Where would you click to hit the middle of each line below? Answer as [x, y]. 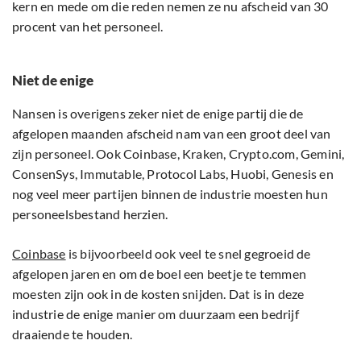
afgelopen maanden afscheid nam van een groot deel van [172, 134]
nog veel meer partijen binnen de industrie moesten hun [170, 194]
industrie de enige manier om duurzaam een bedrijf [156, 314]
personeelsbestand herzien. [90, 214]
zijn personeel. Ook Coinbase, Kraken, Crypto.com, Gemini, [178, 154]
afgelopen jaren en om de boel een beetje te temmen [160, 274]
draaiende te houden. [72, 334]
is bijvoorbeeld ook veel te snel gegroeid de [188, 254]
